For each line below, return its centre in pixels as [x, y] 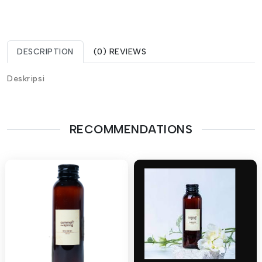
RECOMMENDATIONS [131, 130]
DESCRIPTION [45, 52]
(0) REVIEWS [120, 52]
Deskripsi [26, 79]
